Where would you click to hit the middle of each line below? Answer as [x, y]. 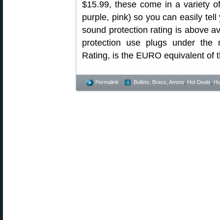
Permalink [107, 82]
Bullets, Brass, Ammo [159, 82]
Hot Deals [199, 82]
